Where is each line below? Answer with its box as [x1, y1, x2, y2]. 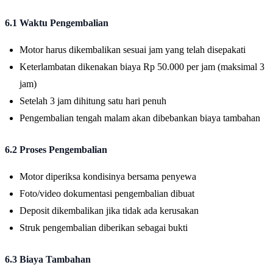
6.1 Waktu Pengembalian [5, 17, 108, 28]
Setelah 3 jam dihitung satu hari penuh [19, 95, 166, 106]
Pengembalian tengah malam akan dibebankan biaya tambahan [19, 112, 260, 123]
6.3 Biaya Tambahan [5, 253, 91, 264]
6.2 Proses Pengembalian [5, 144, 107, 155]
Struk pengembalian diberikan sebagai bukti [19, 222, 188, 233]
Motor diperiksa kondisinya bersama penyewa [19, 171, 196, 182]
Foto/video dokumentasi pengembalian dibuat [19, 188, 194, 199]
